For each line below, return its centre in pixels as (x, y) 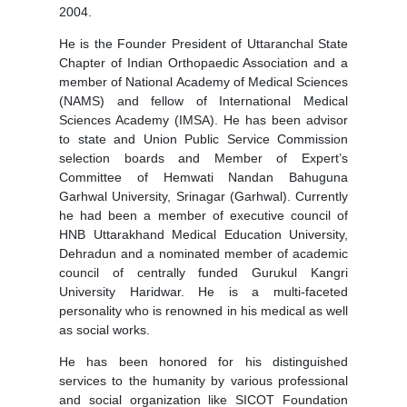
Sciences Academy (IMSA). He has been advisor (203, 120)
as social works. (104, 330)
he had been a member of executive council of (203, 216)
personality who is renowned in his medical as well (203, 311)
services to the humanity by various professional (203, 381)
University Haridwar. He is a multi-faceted (203, 292)
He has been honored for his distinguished (203, 362)
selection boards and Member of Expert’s (203, 159)
